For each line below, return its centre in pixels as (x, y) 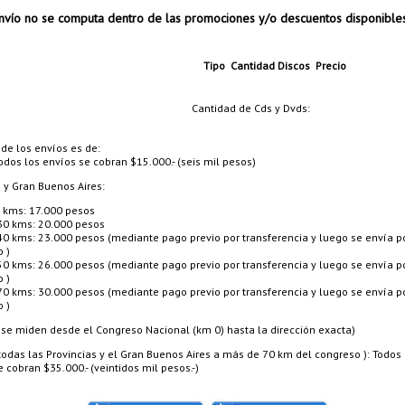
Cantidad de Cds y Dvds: (251, 108)
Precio (330, 66)
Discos (294, 66)
